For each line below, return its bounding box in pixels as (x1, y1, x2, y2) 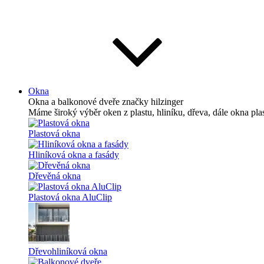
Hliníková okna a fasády (28, 150, 119, 160)
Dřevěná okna (28, 171, 81, 181)
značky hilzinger (122, 97, 183, 107)
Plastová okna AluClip (28, 192, 112, 202)
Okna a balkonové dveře (28, 97, 122, 107)
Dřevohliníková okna (28, 246, 107, 256)
